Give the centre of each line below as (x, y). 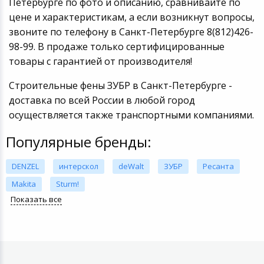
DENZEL (25, 166)
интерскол (79, 166)
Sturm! (67, 184)
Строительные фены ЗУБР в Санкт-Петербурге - (120, 85)
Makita (24, 184)
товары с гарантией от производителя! (100, 61)
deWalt (131, 166)
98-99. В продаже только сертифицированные (116, 46)
